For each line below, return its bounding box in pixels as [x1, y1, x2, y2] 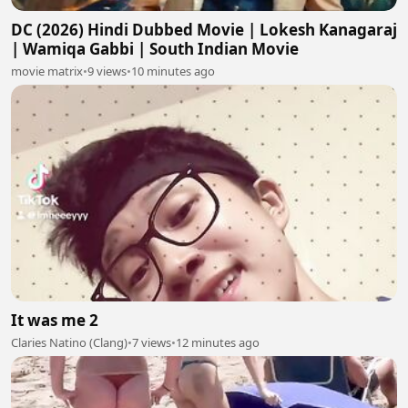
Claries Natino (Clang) [11, 334, 127, 352]
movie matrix [11, 62, 83, 79]
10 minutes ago [131, 62, 215, 79]
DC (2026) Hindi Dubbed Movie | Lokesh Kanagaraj [11, 18, 397, 40]
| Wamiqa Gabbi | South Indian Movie [11, 37, 299, 59]
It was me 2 [11, 310, 98, 331]
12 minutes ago [176, 334, 260, 352]
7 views [132, 334, 171, 352]
